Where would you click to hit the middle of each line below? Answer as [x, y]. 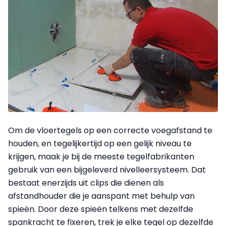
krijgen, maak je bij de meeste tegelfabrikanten [101, 156]
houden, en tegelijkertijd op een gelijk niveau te [100, 143]
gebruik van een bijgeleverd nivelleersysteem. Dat [107, 169]
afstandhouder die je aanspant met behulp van [101, 196]
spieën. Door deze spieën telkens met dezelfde [101, 209]
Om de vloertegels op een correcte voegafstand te [110, 130]
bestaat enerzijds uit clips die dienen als [86, 183]
